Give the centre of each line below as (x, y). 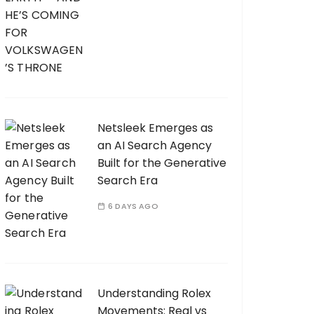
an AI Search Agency (155, 145)
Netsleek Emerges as (155, 128)
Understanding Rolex (154, 293)
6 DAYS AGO (133, 206)
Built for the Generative (162, 163)
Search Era (128, 180)
